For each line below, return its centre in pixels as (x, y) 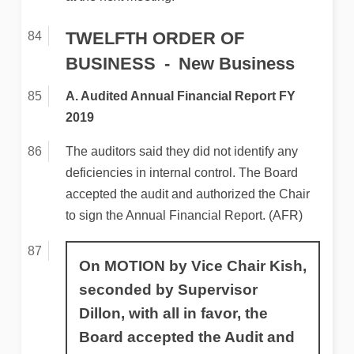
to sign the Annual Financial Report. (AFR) (184, 216)
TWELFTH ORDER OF (154, 38)
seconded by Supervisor (168, 290)
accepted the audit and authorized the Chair (187, 194)
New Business (236, 63)
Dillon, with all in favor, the (173, 314)
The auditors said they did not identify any (181, 152)
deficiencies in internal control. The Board (181, 173)
